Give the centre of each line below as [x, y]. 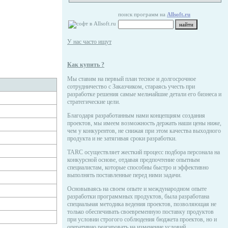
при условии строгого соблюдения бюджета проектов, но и [142, 219]
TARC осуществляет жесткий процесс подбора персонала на [144, 152]
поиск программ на [142, 14]
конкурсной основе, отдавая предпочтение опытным [134, 160]
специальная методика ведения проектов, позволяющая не [142, 204]
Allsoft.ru [179, 14]
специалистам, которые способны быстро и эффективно [138, 167]
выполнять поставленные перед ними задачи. [124, 175]
